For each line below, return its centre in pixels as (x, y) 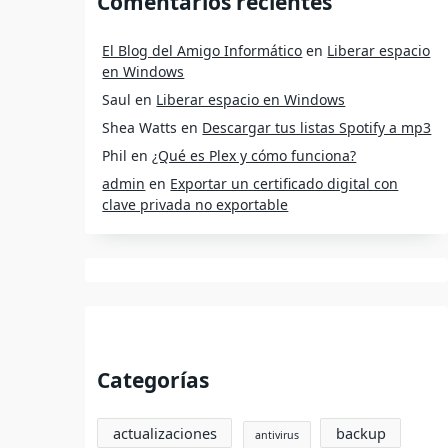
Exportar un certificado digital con (284, 184)
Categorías (153, 380)
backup (360, 432)
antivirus (277, 434)
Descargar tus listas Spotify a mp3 (317, 128)
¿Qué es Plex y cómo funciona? (254, 156)
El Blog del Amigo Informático (202, 51)
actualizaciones (164, 432)
